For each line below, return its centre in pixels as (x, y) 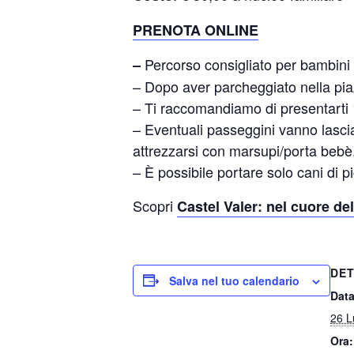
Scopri (155, 205)
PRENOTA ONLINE (196, 30)
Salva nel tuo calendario (234, 280)
